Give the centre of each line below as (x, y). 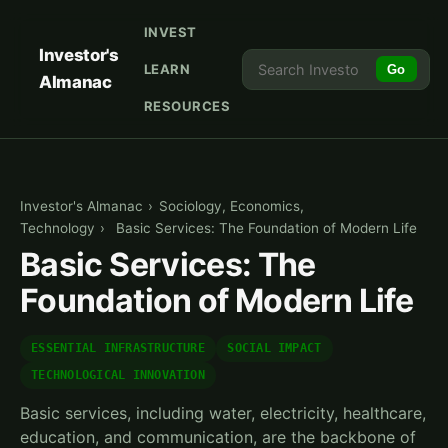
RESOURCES (187, 105)
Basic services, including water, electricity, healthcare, (223, 413)
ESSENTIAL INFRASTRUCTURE (118, 348)
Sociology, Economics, (231, 206)
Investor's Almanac (81, 206)
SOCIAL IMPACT (274, 348)
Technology (57, 228)
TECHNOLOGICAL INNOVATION (118, 375)
